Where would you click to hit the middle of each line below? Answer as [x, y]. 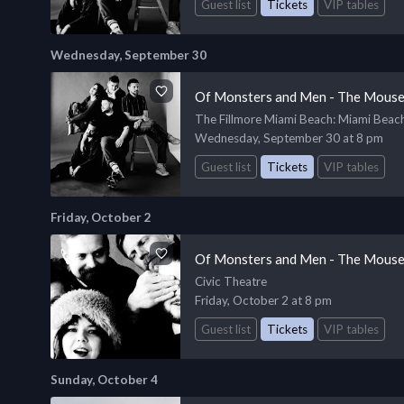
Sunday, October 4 [104, 379]
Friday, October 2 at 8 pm [263, 300]
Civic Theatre [231, 281]
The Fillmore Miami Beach [264, 119]
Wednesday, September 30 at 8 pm [289, 138]
